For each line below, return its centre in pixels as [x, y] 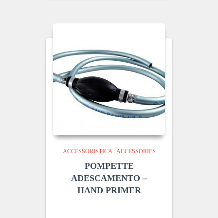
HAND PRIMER [109, 190]
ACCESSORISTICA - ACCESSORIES [109, 151]
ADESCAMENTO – [109, 178]
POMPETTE [109, 166]
